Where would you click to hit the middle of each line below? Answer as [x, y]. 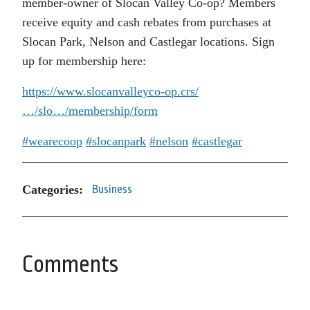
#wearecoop [52, 141]
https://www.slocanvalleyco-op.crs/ [110, 91]
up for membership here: [84, 61]
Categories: [53, 189]
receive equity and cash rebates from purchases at [147, 22]
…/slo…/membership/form [90, 111]
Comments [70, 264]
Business [112, 189]
